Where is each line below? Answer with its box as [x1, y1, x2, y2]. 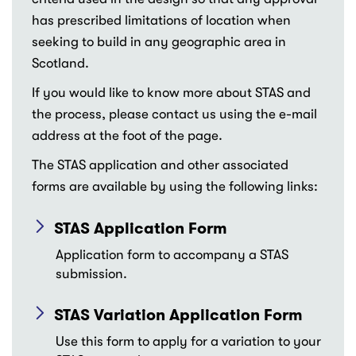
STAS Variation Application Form [54, 304, 303, 326]
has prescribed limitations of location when [32, 13, 291, 28]
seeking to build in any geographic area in [32, 34, 286, 49]
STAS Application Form [54, 217, 227, 239]
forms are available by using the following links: [32, 179, 318, 194]
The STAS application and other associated [32, 157, 288, 172]
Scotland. [32, 56, 89, 71]
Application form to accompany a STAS [56, 247, 288, 262]
